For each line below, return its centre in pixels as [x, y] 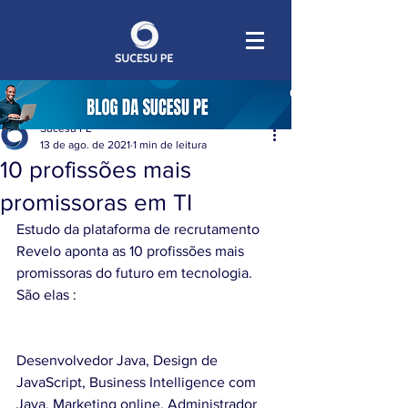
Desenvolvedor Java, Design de [119, 360]
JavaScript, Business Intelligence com [138, 382]
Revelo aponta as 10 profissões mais [132, 251]
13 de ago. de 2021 [85, 145]
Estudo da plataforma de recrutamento [140, 229]
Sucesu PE [66, 128]
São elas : [46, 295]
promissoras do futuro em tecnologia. [136, 273]
